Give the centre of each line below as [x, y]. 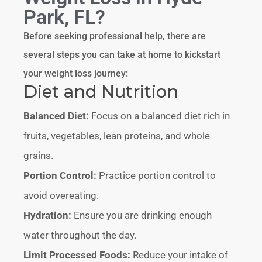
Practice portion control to [156, 175]
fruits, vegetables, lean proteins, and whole [117, 135]
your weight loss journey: [76, 73]
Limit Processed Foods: [77, 255]
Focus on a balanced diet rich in [160, 116]
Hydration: [48, 215]
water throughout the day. [80, 235]
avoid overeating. [61, 195]
